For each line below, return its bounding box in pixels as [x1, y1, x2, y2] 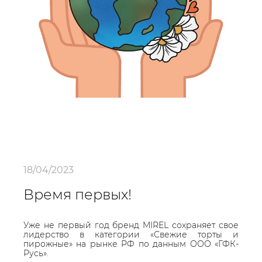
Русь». [23, 248, 49, 258]
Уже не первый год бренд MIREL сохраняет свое [23, 220, 239, 230]
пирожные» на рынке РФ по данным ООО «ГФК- [23, 239, 239, 249]
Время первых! [23, 186, 132, 203]
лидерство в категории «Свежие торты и [23, 229, 239, 240]
